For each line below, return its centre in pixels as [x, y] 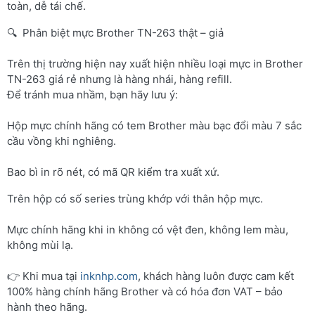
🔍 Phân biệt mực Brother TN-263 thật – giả [115, 32]
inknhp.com [109, 276]
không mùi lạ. [40, 245]
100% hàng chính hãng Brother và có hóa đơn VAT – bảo [145, 291]
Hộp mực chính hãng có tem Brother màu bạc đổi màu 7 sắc [154, 125]
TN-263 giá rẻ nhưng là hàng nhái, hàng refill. [120, 79]
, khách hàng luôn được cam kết [216, 276]
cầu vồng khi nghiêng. [62, 141]
